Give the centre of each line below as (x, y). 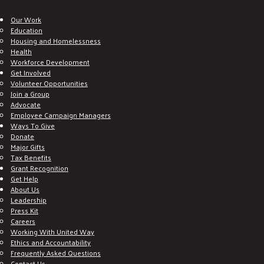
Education (27, 30)
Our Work (26, 19)
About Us (25, 189)
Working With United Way (52, 231)
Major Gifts (28, 146)
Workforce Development (50, 62)
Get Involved (31, 72)
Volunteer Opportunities (49, 83)
